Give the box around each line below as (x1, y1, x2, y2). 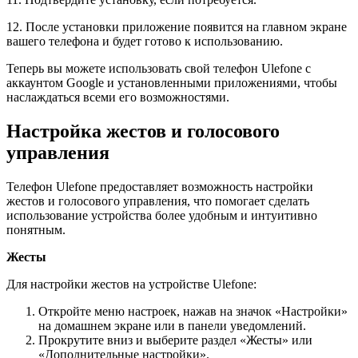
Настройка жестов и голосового (6, 120, 280, 141)
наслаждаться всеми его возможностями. (6, 90, 229, 105)
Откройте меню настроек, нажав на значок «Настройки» (38, 304, 348, 318)
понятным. (6, 222, 66, 237)
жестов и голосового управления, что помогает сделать (6, 193, 309, 208)
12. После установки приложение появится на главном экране (6, 20, 347, 34)
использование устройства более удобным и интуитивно (6, 208, 317, 222)
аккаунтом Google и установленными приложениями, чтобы (6, 76, 337, 90)
